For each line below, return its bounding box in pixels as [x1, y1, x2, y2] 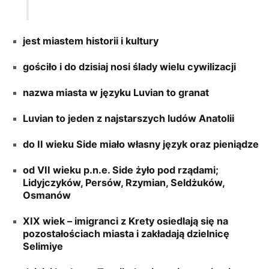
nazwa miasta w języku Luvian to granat [23, 86, 210, 98]
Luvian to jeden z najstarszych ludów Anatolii [23, 112, 235, 124]
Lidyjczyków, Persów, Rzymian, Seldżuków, [23, 176, 225, 189]
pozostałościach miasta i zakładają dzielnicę [23, 227, 230, 240]
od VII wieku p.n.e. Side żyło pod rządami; [23, 163, 219, 176]
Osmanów [23, 189, 71, 201]
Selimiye [23, 240, 64, 252]
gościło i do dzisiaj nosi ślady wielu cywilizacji [23, 60, 237, 73]
